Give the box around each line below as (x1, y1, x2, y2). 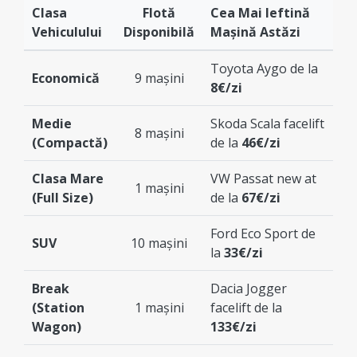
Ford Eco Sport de (210, 224, 316, 242)
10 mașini (131, 233, 187, 252)
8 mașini (134, 124, 184, 142)
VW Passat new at (210, 169, 316, 187)
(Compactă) (32, 133, 108, 151)
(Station (32, 298, 84, 316)
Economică (32, 69, 100, 87)
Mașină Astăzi (210, 22, 300, 41)
